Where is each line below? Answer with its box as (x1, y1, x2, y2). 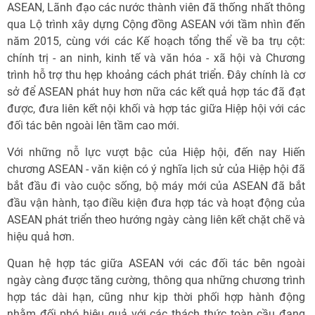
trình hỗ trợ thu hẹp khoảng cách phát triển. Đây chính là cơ (7, 68, 305, 82)
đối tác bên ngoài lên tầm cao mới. (7, 119, 179, 132)
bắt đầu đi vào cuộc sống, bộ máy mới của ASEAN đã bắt (7, 179, 305, 193)
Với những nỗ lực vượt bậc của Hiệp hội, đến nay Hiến (7, 146, 305, 159)
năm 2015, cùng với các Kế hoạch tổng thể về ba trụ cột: (7, 34, 305, 48)
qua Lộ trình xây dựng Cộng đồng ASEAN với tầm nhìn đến (7, 18, 305, 31)
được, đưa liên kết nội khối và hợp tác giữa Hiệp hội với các (7, 102, 305, 115)
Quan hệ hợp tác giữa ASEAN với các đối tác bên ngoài (7, 257, 305, 270)
